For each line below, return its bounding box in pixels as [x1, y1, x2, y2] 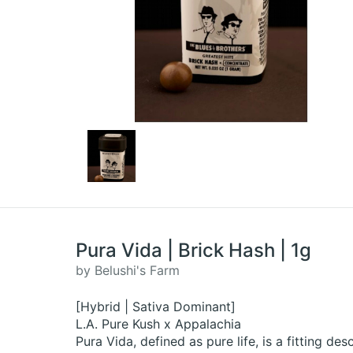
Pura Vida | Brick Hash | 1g [76, 239, 311, 262]
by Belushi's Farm [76, 262, 180, 278]
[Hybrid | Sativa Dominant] [76, 299, 236, 314]
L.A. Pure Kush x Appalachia [76, 316, 241, 332]
